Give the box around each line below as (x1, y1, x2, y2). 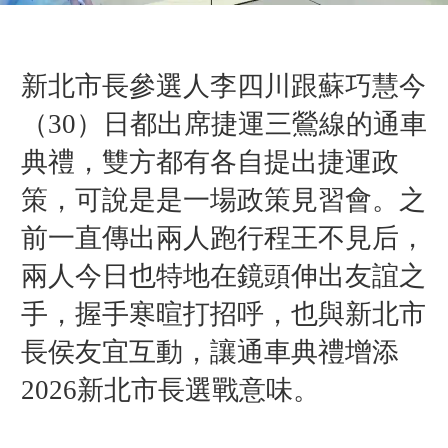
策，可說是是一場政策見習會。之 (20, 184, 426, 215)
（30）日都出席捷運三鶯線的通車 (20, 108, 427, 139)
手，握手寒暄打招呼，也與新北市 (20, 298, 426, 329)
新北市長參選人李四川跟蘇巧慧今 (20, 70, 426, 101)
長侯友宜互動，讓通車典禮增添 (20, 336, 399, 367)
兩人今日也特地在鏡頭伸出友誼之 (20, 260, 426, 291)
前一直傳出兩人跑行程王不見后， (20, 222, 426, 253)
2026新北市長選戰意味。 (20, 374, 320, 405)
